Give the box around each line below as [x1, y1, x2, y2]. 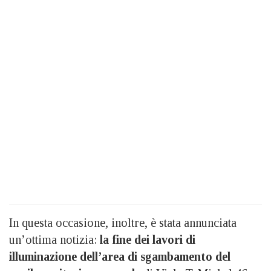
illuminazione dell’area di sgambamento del [9, 249, 230, 263]
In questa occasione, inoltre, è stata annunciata [9, 215, 237, 229]
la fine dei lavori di [100, 232, 195, 246]
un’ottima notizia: [9, 232, 100, 246]
